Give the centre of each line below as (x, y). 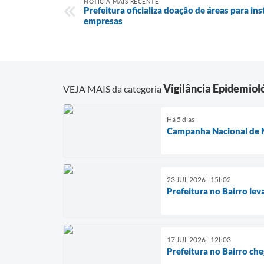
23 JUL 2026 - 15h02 (199, 179)
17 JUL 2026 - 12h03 (199, 239)
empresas (103, 21)
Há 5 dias (181, 119)
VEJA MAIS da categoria (113, 88)
